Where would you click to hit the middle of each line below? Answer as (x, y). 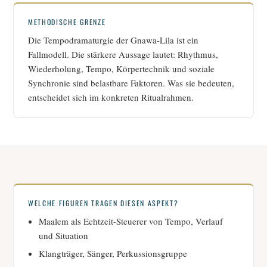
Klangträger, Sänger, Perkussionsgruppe (113, 254)
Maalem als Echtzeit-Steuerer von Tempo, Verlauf (131, 221)
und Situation (63, 236)
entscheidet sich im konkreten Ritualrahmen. (111, 97)
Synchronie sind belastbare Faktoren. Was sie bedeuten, (131, 83)
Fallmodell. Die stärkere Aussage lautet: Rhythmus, (123, 55)
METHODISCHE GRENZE (67, 22)
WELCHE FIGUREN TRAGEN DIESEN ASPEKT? (103, 203)
